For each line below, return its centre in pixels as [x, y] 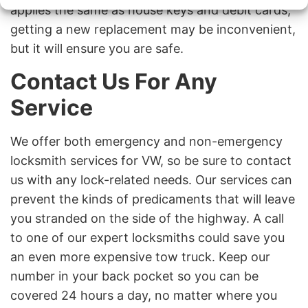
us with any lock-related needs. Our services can [151, 179]
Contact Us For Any [114, 81]
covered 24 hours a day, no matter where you [144, 295]
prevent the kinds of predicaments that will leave [153, 199]
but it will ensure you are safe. [97, 49]
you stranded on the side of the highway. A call [147, 218]
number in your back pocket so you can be [134, 276]
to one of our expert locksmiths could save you [147, 237]
